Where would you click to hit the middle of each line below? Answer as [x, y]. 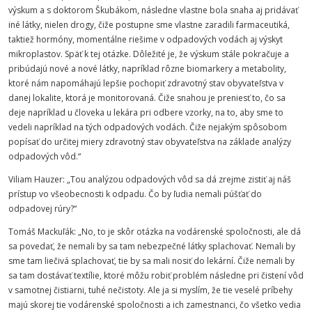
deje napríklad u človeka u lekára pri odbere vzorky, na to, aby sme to [146, 112]
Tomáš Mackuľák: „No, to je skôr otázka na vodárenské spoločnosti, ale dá [155, 232]
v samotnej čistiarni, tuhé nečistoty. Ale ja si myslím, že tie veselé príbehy [150, 290]
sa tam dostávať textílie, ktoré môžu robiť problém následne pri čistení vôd [156, 275]
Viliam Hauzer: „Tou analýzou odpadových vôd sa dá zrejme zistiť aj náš [150, 179]
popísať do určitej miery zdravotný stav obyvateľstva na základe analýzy [150, 142]
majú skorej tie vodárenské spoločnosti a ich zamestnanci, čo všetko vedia [155, 305]
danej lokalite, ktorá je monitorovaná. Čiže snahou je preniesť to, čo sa [147, 98]
